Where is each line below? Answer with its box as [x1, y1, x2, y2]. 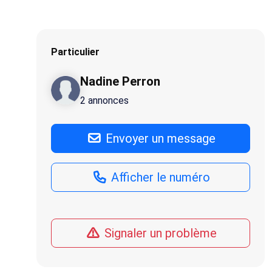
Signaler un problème [101, 226, 217, 240]
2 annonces [80, 95, 129, 106]
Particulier [51, 46, 100, 58]
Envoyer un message [103, 131, 216, 146]
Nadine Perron [80, 74, 160, 89]
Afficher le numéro [108, 170, 210, 185]
